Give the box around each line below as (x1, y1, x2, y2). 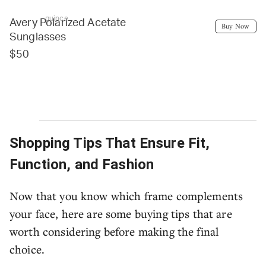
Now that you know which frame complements (9, 188, 243, 204)
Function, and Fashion (9, 156, 154, 173)
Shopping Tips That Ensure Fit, (9, 135, 210, 152)
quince (45, 15, 68, 23)
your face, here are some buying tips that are (9, 206, 232, 221)
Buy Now (221, 21, 249, 31)
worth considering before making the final (9, 224, 219, 239)
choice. (9, 242, 45, 257)
